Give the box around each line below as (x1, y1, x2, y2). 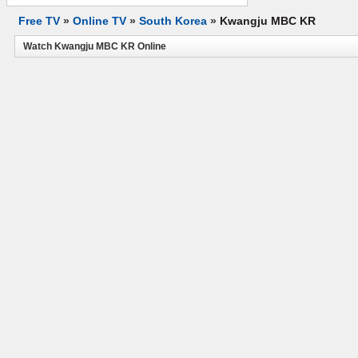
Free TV (18, 14, 60, 27)
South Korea (139, 14, 207, 27)
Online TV (73, 14, 126, 27)
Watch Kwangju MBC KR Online (23, 41, 166, 52)
